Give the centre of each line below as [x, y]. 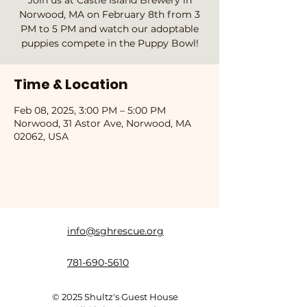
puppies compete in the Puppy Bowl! [110, 43]
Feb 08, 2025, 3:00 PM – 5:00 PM [90, 110]
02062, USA [41, 136]
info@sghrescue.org [115, 231]
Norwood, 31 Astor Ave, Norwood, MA [102, 123]
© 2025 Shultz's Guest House [115, 297]
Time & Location [71, 84]
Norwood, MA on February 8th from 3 [110, 14]
